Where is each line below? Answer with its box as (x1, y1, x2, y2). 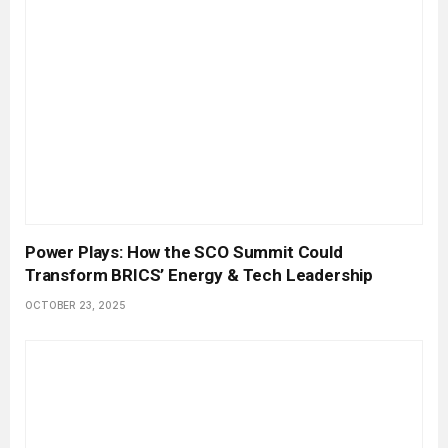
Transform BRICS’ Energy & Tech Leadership (25, 265, 374, 286)
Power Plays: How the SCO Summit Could (25, 242, 343, 263)
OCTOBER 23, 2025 (25, 299, 126, 312)
